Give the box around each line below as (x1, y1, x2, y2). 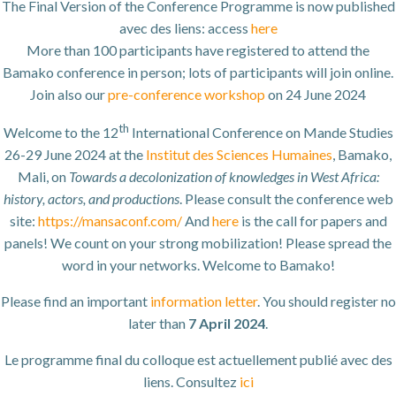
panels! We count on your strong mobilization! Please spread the (4, 234, 392, 252)
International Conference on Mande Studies (128, 124, 393, 141)
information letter (149, 293, 257, 310)
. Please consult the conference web (179, 190, 393, 208)
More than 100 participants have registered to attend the (27, 41, 369, 58)
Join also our (30, 85, 108, 103)
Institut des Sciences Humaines (146, 146, 332, 164)
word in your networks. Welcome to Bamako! (61, 256, 335, 274)
